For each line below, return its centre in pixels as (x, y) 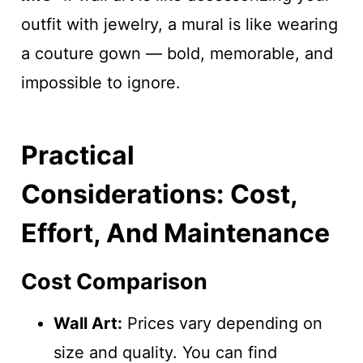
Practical (77, 155)
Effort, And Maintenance (175, 233)
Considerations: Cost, (159, 194)
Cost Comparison (114, 281)
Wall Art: (88, 323)
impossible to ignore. (100, 82)
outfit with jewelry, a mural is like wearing (179, 24)
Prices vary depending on (222, 323)
